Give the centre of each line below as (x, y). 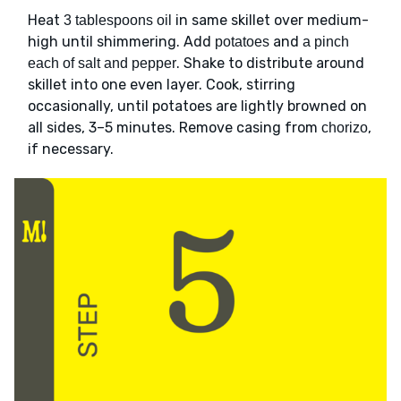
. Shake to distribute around (270, 63)
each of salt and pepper (102, 63)
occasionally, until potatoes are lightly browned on (197, 106)
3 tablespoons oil (118, 20)
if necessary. (71, 149)
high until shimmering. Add (121, 41)
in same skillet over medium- (270, 20)
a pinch (326, 41)
